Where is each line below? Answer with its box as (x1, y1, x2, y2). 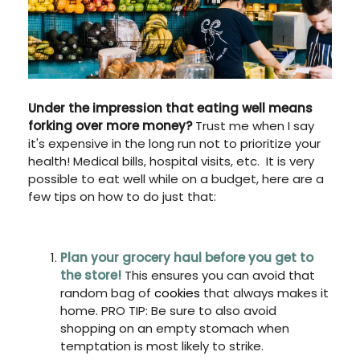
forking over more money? (28, 117, 192, 134)
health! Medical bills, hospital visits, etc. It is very (28, 152, 314, 170)
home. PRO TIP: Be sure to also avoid (60, 301, 276, 319)
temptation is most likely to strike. (60, 337, 264, 354)
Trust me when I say (192, 117, 314, 134)
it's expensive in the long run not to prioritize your (28, 134, 321, 152)
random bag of (60, 284, 154, 301)
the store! (60, 266, 121, 284)
